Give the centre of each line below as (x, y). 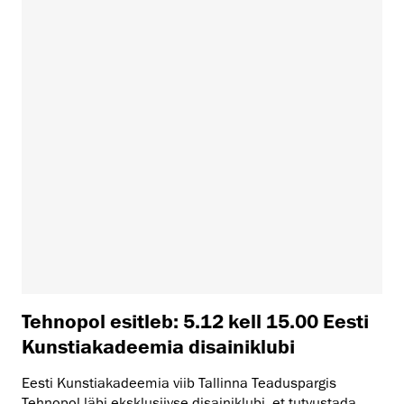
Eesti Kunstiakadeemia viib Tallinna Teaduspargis (179, 383)
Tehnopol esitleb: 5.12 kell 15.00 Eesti (195, 320)
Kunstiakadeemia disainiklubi (158, 345)
